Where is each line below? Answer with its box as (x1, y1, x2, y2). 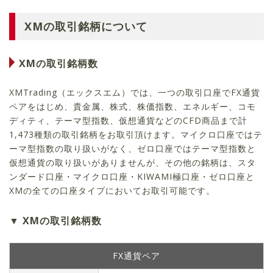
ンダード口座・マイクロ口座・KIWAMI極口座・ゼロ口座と (9, 171, 255, 183)
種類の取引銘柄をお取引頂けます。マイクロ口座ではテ (34, 129, 263, 141)
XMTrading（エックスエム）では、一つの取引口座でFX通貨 (9, 87, 260, 99)
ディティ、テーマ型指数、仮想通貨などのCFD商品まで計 (9, 115, 247, 127)
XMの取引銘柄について (24, 19, 147, 34)
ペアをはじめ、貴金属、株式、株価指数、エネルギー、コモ (9, 101, 256, 113)
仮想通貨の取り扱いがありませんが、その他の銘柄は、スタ (9, 157, 256, 169)
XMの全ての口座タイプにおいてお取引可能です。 (9, 185, 215, 197)
